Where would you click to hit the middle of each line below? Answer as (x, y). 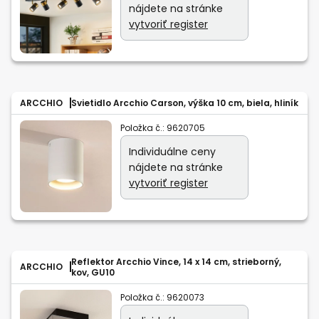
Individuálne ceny (172, 151)
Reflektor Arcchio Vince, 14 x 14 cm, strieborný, (176, 261)
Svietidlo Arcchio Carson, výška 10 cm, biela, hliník (185, 103)
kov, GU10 (93, 272)
